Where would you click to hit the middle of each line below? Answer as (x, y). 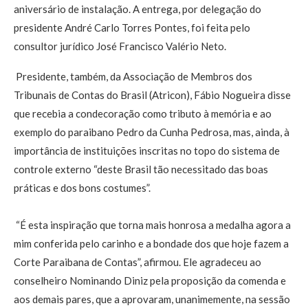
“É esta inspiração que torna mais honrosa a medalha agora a (152, 225)
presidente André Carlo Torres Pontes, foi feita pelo (132, 28)
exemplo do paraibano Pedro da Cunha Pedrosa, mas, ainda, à (152, 132)
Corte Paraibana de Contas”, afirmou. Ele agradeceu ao (137, 262)
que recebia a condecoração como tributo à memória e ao (143, 114)
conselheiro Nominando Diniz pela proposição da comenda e (150, 281)
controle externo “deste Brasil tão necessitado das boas (141, 169)
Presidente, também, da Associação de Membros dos (133, 77)
